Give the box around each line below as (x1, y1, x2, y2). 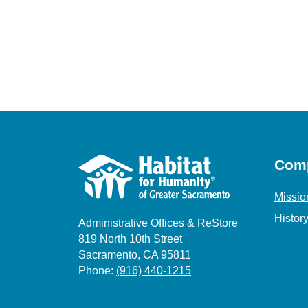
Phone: (78, 264, 116, 276)
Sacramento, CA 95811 (78, 248, 191, 261)
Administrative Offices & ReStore (78, 217, 238, 229)
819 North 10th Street (78, 232, 182, 245)
